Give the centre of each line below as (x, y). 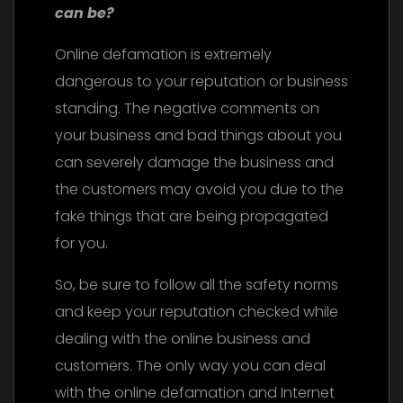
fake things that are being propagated (192, 217)
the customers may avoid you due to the (199, 190)
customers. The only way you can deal (190, 366)
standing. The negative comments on (187, 109)
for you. (81, 244)
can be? (85, 13)
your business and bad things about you (198, 136)
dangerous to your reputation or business (201, 82)
